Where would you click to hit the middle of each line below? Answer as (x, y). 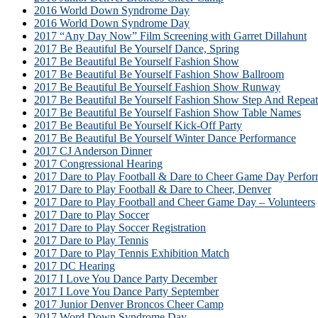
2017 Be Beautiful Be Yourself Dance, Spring (137, 48)
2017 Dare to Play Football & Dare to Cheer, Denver (153, 189)
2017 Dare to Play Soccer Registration (120, 227)
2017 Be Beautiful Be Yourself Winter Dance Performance (165, 138)
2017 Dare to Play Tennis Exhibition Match (132, 253)
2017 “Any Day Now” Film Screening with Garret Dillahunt (170, 35)
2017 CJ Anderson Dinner (93, 150)
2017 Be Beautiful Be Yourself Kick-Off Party (138, 125)
